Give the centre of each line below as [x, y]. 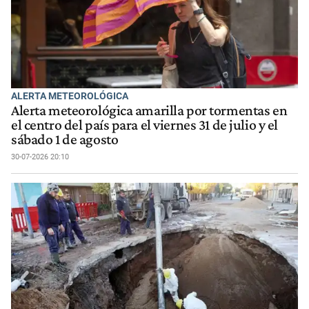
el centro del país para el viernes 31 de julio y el [144, 124]
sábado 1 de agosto [65, 139]
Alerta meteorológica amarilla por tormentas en [149, 110]
